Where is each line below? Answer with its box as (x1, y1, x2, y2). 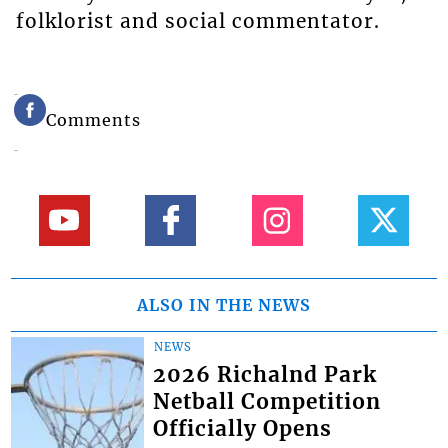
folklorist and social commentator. (15, 8, 380, 33)
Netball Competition (153, 389, 382, 416)
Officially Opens (153, 416, 333, 443)
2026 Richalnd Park (153, 362, 378, 389)
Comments (46, 109, 142, 130)
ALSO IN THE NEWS (137, 295, 311, 316)
